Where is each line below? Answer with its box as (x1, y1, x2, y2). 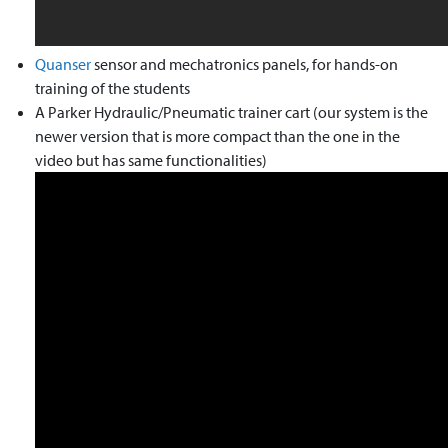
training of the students (35, 78, 190, 98)
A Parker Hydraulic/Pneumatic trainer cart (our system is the (35, 102, 428, 122)
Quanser (35, 54, 91, 74)
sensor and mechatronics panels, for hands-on (91, 54, 398, 74)
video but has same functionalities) (35, 150, 267, 170)
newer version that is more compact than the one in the (35, 126, 400, 146)
